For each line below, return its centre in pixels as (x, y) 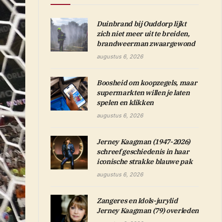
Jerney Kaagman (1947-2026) (143, 142)
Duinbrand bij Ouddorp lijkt (141, 24)
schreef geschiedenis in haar (143, 152)
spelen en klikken (125, 103)
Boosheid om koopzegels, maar (147, 83)
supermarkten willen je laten (143, 93)
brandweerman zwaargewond (146, 44)
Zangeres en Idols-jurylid (137, 201)
